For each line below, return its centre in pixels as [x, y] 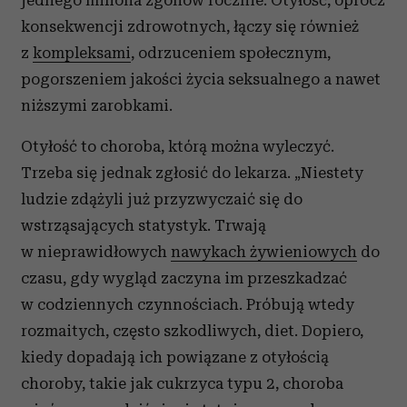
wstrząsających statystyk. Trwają [144, 225]
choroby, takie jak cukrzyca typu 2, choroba [182, 383]
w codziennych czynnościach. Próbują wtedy [188, 304]
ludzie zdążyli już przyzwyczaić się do [162, 199]
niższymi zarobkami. [97, 105]
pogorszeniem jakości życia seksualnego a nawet [201, 79]
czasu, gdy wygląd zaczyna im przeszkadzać [184, 278]
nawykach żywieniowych [264, 252]
